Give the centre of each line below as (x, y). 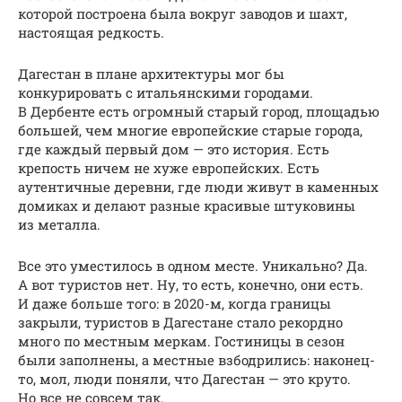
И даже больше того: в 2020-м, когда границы (175, 304)
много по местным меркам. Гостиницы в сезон (181, 341)
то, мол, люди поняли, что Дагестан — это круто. (184, 379)
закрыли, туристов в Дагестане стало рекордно (180, 323)
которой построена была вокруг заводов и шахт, (183, 14)
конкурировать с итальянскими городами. (166, 93)
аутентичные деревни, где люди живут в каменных (198, 187)
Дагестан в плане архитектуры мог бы (151, 74)
